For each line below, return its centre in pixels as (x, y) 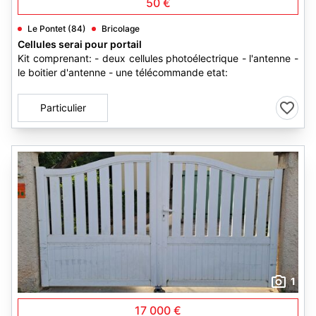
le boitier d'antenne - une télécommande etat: (123, 72)
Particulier (63, 108)
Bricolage (121, 29)
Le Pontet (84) (57, 29)
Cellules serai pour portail (80, 44)
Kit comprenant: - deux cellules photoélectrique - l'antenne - (158, 58)
